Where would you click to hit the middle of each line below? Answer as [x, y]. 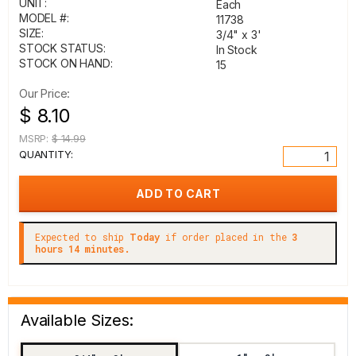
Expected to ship [83, 237]
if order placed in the [226, 237]
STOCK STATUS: [62, 48]
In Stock [237, 50]
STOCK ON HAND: [66, 63]
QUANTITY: [46, 154]
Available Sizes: [77, 320]
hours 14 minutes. [83, 249]
